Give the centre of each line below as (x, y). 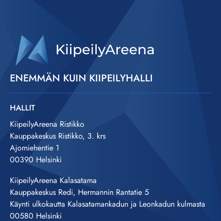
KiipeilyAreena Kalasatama (53, 180)
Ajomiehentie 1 (35, 147)
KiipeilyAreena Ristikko (47, 124)
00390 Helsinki (36, 159)
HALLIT (22, 108)
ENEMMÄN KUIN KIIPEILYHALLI (81, 78)
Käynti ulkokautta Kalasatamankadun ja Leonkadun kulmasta (108, 204)
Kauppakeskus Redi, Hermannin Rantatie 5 (79, 192)
